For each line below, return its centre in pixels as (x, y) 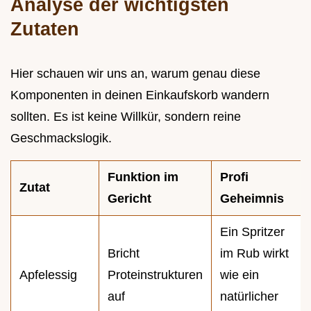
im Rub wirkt (254, 253)
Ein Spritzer (252, 232)
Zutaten (45, 28)
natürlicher (249, 296)
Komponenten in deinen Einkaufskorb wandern (140, 95)
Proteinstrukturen (155, 275)
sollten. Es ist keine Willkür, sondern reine (126, 116)
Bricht (124, 253)
